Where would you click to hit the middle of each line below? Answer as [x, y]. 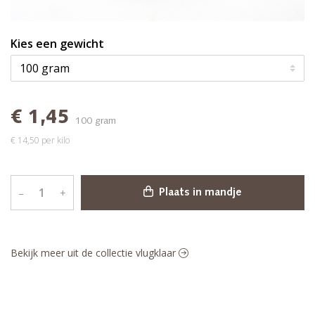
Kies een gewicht [82, 44]
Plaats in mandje [199, 193]
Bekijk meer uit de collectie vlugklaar [95, 253]
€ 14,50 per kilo [40, 141]
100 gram [96, 122]
